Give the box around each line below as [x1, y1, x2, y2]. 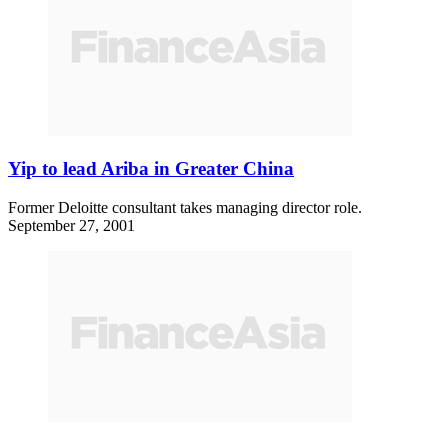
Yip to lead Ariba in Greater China [8, 158, 294, 180]
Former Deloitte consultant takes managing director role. [8, 199, 362, 217]
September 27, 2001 [8, 217, 135, 235]
